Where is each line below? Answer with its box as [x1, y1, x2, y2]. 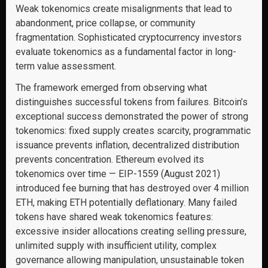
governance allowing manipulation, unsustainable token [16, 254, 244, 266]
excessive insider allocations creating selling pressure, [16, 226, 246, 237]
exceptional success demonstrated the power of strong [16, 111, 248, 122]
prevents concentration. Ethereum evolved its [16, 154, 204, 165]
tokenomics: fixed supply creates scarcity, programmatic [16, 125, 251, 136]
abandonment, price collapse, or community [16, 17, 196, 29]
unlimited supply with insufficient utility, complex [16, 240, 217, 251]
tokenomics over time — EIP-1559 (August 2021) [16, 168, 220, 179]
